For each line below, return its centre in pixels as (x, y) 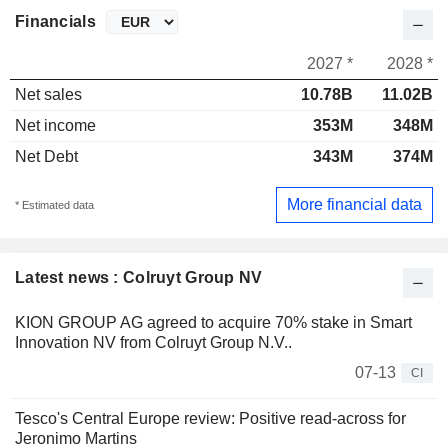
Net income (55, 126)
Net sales (48, 95)
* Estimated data (54, 204)
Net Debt (46, 157)
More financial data (354, 204)
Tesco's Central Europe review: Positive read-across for (210, 418)
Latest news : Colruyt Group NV (139, 277)
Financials (55, 22)
